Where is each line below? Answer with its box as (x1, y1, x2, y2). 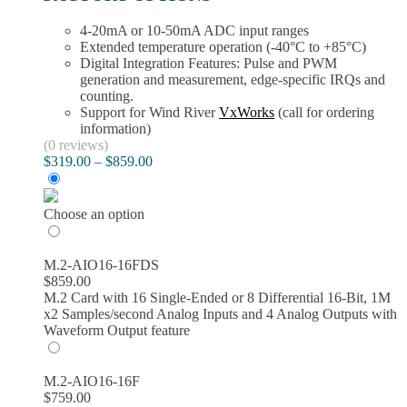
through (152, 201, 196, 217)
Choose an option (44, 205, 144, 222)
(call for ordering (274, 104, 374, 120)
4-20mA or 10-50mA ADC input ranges (80, 22, 309, 38)
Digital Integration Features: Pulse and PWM (80, 55, 337, 71)
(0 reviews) (44, 136, 108, 153)
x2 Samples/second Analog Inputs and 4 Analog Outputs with (44, 305, 397, 322)
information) (80, 120, 151, 136)
